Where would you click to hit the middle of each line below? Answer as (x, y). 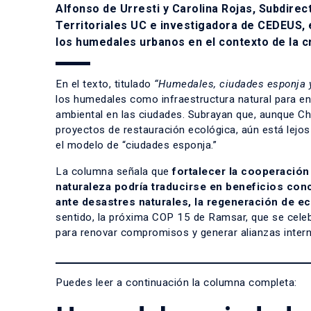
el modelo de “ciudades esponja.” (136, 145)
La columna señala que (114, 171)
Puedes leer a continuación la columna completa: (176, 283)
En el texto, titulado (105, 84)
